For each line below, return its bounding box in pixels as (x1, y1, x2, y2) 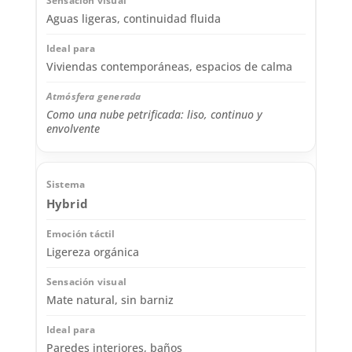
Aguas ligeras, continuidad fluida (46, 11, 221, 27)
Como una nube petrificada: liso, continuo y (46, 107, 262, 123)
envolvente (46, 121, 100, 137)
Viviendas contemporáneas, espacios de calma (46, 59, 292, 75)
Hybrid (46, 196, 88, 212)
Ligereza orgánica (46, 244, 139, 260)
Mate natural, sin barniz (46, 292, 174, 308)
